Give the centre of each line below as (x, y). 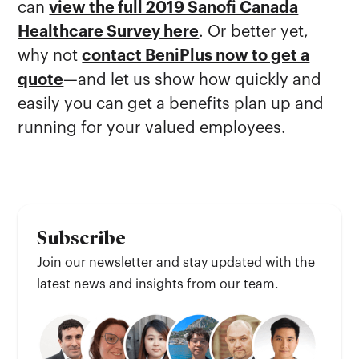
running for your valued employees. (152, 128)
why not (50, 56)
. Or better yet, (254, 32)
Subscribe (82, 237)
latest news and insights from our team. (158, 284)
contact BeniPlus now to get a (196, 56)
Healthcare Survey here (109, 32)
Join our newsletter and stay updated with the (176, 262)
